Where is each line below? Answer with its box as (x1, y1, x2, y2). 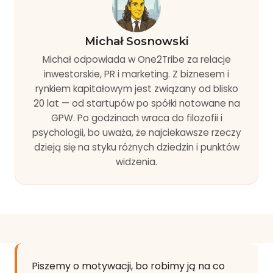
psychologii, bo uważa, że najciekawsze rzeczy (32, 126, 241, 139)
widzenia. (116, 155, 157, 168)
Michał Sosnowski (84, 34, 189, 48)
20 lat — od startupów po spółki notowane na (33, 96, 240, 110)
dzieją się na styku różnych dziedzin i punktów (34, 140, 239, 154)
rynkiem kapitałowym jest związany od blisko (35, 82, 238, 95)
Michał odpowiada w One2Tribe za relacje (42, 52, 231, 66)
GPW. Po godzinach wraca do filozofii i (51, 111, 222, 124)
